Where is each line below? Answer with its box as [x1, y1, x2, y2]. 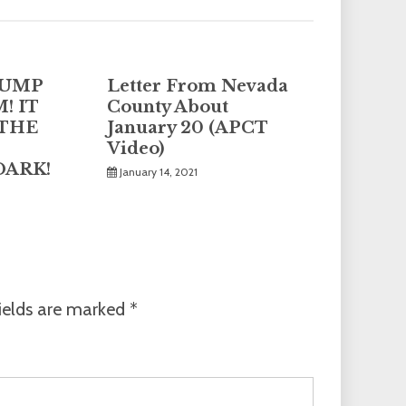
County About [107, 97, 229, 118]
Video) [107, 139, 165, 159]
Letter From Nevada [107, 76, 289, 97]
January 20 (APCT [107, 118, 268, 139]
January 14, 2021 [120, 165, 198, 179]
